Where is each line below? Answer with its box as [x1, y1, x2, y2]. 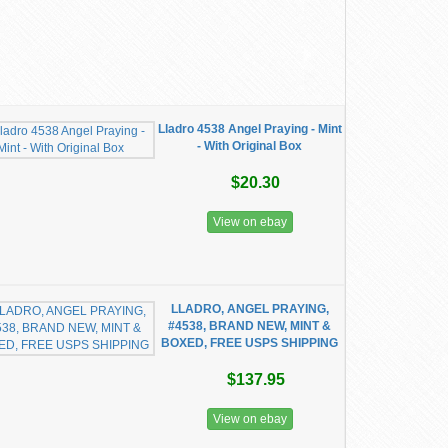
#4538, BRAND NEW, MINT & [168, 319, 332, 333]
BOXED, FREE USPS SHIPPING [161, 336, 339, 350]
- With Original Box [197, 139, 303, 153]
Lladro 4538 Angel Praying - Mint [157, 122, 342, 136]
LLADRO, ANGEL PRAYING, [170, 302, 329, 316]
